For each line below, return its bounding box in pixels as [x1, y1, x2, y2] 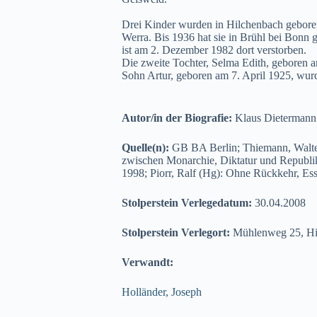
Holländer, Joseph [122, 286, 202, 298]
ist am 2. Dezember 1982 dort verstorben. [122, 44, 306, 56]
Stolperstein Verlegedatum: [122, 197, 255, 209]
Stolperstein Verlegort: [122, 226, 233, 238]
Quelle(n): [122, 142, 172, 154]
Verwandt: [122, 256, 173, 268]
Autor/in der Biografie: [122, 112, 235, 124]
